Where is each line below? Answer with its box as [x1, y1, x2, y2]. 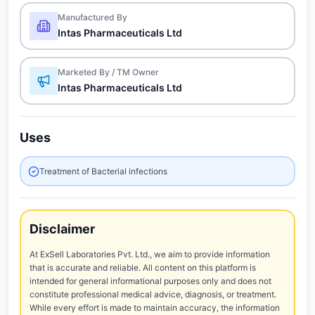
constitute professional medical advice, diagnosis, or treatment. [30, 289, 276, 300]
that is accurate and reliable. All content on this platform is [30, 262, 256, 273]
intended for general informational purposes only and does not [30, 276, 271, 286]
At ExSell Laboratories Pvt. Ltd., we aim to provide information [30, 249, 270, 259]
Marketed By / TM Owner [58, 67, 159, 77]
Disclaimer [30, 221, 95, 236]
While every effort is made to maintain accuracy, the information [30, 302, 280, 313]
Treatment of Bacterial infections [39, 166, 167, 176]
